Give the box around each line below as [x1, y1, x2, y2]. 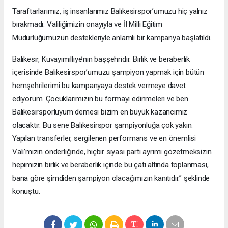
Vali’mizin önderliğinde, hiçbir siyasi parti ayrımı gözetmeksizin [12, 147, 212, 156]
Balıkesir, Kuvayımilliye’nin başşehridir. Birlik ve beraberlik [12, 54, 190, 64]
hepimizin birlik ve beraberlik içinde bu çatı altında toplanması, [12, 160, 209, 169]
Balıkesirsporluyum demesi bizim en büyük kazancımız [12, 107, 188, 117]
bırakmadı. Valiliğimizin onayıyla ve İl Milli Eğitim [12, 19, 163, 29]
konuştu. [12, 186, 40, 196]
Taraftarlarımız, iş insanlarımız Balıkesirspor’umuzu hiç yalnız [12, 6, 208, 16]
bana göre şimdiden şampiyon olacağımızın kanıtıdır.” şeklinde [12, 173, 210, 183]
